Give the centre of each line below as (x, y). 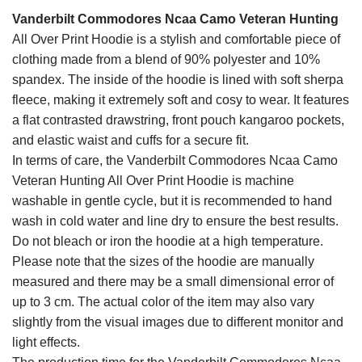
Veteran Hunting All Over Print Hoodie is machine (153, 180)
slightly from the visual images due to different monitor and (178, 322)
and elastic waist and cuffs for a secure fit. (130, 140)
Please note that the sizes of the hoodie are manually (163, 261)
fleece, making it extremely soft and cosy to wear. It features (181, 99)
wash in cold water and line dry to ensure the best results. (175, 221)
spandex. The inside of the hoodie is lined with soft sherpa (178, 79)
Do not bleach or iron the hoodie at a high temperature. (168, 241)
